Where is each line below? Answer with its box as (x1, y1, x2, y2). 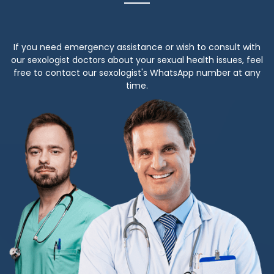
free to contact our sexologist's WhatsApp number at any (13, 67, 261, 80)
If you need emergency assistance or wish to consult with (13, 41, 261, 54)
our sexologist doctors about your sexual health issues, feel (11, 54, 263, 67)
